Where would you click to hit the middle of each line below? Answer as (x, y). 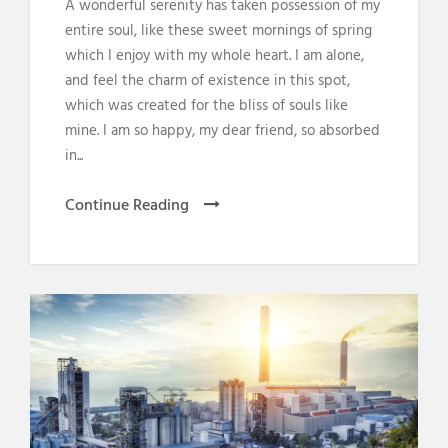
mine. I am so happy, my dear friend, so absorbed (222, 130)
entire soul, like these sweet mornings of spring (218, 30)
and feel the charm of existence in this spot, (207, 80)
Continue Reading (127, 205)
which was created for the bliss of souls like (206, 105)
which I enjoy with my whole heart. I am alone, (214, 55)
